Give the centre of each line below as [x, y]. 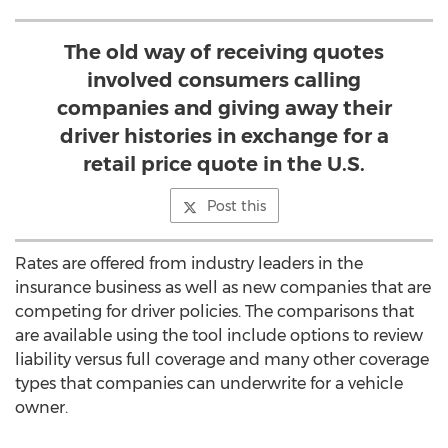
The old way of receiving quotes [224, 52]
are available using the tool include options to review [219, 335]
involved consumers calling [224, 80]
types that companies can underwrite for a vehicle [209, 383]
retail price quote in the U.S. [224, 164]
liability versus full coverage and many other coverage [222, 359]
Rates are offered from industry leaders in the [189, 263]
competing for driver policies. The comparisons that [214, 311]
